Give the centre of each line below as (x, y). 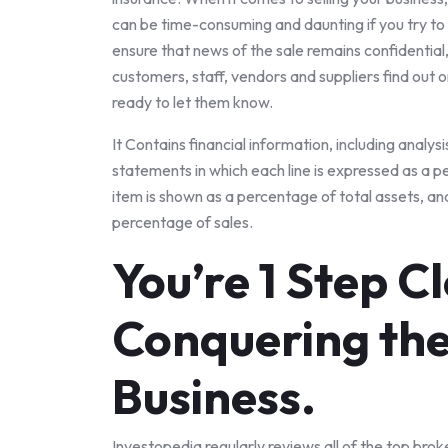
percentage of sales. (182, 222)
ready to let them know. (192, 102)
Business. (214, 396)
